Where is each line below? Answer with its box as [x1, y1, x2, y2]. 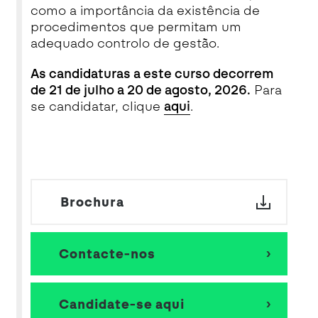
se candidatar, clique [30, 99, 164, 114]
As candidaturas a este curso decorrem [30, 66, 274, 82]
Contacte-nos [58, 246, 155, 262]
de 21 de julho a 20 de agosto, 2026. [30, 82, 251, 98]
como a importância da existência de [30, 3, 260, 18]
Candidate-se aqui [58, 296, 185, 312]
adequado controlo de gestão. [30, 35, 219, 51]
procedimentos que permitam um [30, 19, 241, 35]
